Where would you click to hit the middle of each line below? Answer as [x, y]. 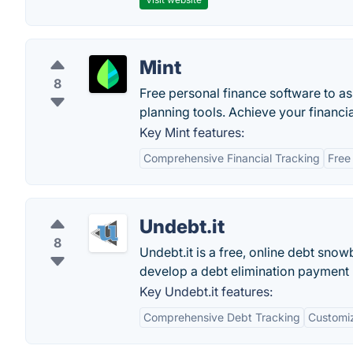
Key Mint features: [192, 132]
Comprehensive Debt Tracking [222, 317]
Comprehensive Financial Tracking [232, 158]
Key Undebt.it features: [206, 292]
